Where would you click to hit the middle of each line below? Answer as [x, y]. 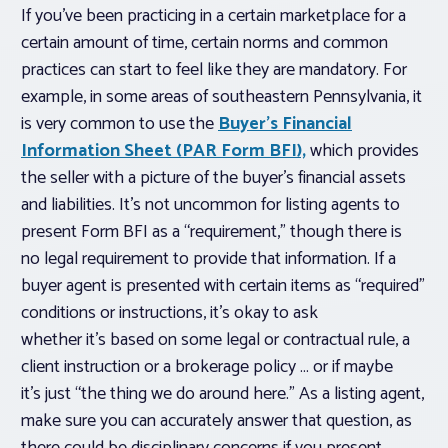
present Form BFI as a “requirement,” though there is [211, 232]
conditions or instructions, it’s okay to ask [169, 313]
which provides [362, 151]
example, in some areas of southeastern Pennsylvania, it [221, 97]
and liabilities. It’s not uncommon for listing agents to [210, 205]
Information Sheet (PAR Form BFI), [163, 151]
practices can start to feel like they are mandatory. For [214, 70]
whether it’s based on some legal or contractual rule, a [215, 340]
